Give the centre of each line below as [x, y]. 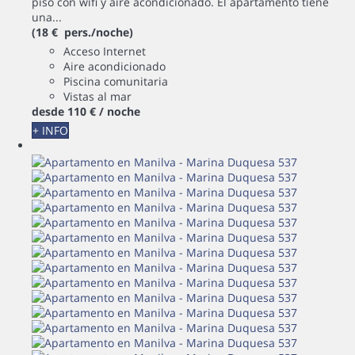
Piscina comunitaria [116, 82]
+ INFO [50, 131]
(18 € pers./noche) [82, 32]
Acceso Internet [105, 52]
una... [47, 17]
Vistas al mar [97, 97]
